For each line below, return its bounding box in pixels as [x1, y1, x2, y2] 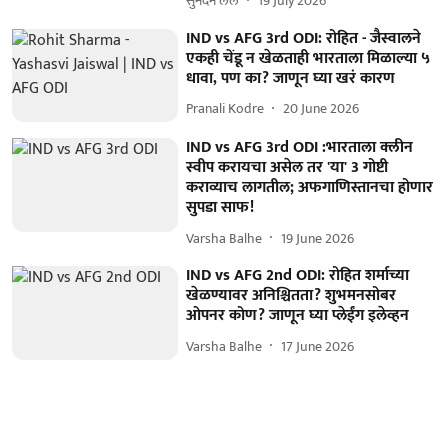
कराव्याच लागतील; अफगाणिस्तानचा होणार [186, 174, 434, 202]
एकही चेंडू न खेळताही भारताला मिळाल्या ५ [186, 44, 431, 72]
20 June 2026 [283, 97, 360, 120]
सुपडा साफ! [186, 194, 255, 222]
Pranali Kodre [186, 97, 265, 120]
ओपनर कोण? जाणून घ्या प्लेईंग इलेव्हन [186, 302, 410, 330]
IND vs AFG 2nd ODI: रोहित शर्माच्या [186, 262, 410, 290]
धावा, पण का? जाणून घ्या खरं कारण [186, 64, 396, 92]
